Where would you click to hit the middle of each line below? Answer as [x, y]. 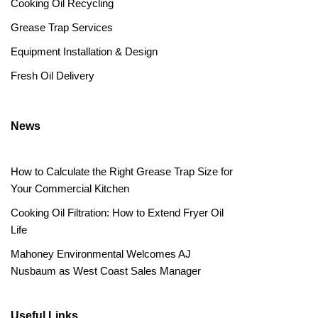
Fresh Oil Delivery [53, 75]
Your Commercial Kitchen [70, 188]
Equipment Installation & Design [84, 51]
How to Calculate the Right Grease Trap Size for [122, 171]
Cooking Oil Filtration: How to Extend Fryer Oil [117, 212]
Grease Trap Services [62, 27]
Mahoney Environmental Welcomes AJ [101, 253]
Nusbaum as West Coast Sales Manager [106, 270]
